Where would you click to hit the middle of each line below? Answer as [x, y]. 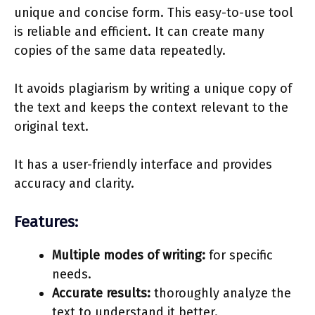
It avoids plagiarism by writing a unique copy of [153, 88]
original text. [51, 126]
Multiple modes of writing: [129, 255]
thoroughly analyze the [221, 293]
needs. [72, 274]
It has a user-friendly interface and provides [143, 164]
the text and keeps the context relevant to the [151, 107]
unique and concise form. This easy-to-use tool [154, 12]
